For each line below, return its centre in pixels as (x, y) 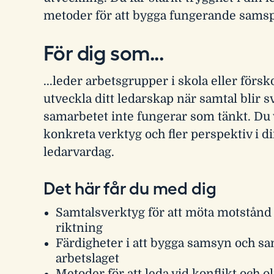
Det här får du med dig (130, 188)
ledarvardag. (79, 153)
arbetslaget (87, 259)
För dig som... (104, 53)
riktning (79, 228)
